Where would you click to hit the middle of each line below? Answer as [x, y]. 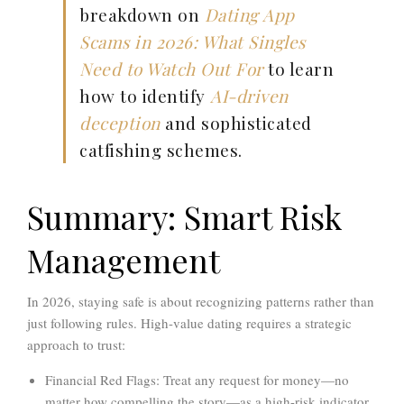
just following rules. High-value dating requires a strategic [189, 323]
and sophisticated [236, 123]
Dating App [249, 15]
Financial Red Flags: [102, 380]
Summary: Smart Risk [184, 217]
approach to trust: [76, 345]
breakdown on [142, 15]
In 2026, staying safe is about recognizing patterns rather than [201, 302]
